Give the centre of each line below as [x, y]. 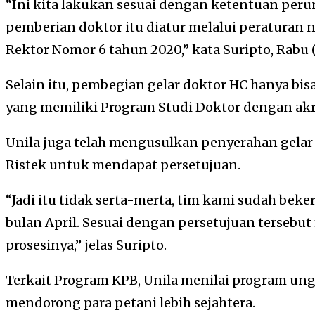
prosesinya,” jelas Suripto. [86, 245]
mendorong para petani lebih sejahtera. [130, 303]
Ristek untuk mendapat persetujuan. [123, 165]
